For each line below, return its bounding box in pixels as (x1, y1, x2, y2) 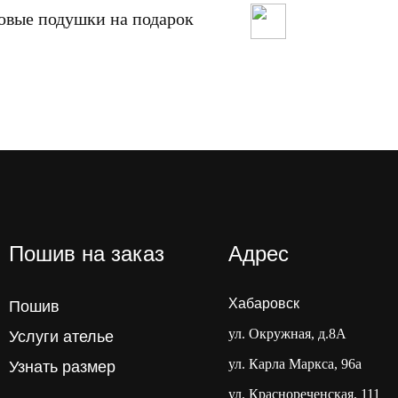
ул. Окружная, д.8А (228, 325, 346, 341)
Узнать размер (9, 357, 116, 376)
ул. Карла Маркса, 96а (228, 355, 362, 371)
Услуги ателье (9, 327, 115, 346)
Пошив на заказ (9, 241, 165, 266)
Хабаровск (228, 295, 299, 311)
